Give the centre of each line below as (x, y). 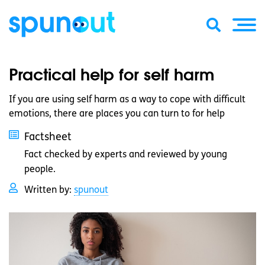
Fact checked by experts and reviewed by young (126, 155)
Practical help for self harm (112, 74)
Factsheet (48, 138)
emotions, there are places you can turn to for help (117, 114)
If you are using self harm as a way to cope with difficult (127, 100)
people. (40, 170)
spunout (91, 190)
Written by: (49, 190)
